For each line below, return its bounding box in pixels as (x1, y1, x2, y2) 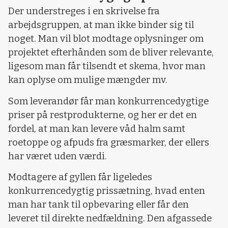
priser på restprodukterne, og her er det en (8, 109, 197, 121)
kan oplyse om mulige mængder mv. (8, 74, 167, 86)
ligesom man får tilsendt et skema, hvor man (8, 61, 206, 72)
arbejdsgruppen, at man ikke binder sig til (8, 19, 194, 31)
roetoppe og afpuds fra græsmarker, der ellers (8, 136, 209, 148)
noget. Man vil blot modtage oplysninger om (8, 33, 204, 45)
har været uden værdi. (8, 150, 107, 162)
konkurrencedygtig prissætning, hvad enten (8, 185, 205, 197)
